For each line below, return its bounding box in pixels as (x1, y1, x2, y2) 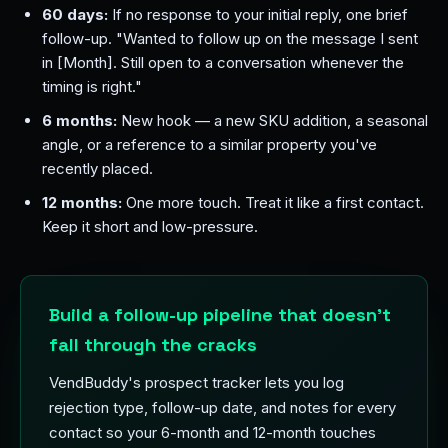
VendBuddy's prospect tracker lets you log (49, 373, 344, 392)
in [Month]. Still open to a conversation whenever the (42, 53, 404, 72)
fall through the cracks (49, 333, 257, 356)
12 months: (42, 193, 122, 212)
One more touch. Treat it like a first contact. (122, 193, 424, 212)
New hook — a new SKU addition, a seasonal (117, 111, 428, 130)
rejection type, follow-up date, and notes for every (49, 398, 396, 417)
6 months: (42, 111, 117, 130)
